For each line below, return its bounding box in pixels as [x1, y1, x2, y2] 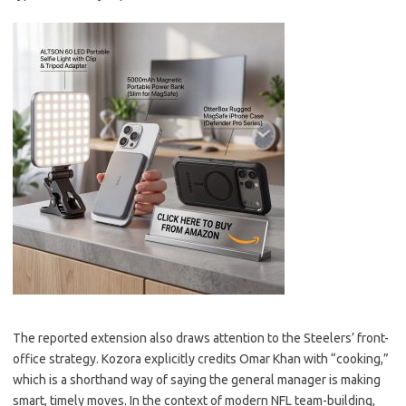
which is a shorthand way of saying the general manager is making [13, 372, 381, 387]
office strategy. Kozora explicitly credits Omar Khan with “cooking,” [13, 352, 389, 366]
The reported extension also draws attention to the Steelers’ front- [13, 331, 389, 345]
